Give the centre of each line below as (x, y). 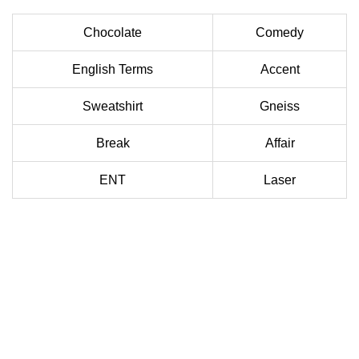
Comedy (280, 33)
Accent (280, 70)
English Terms (113, 70)
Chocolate (113, 33)
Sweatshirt (113, 107)
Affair (280, 143)
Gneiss (280, 107)
